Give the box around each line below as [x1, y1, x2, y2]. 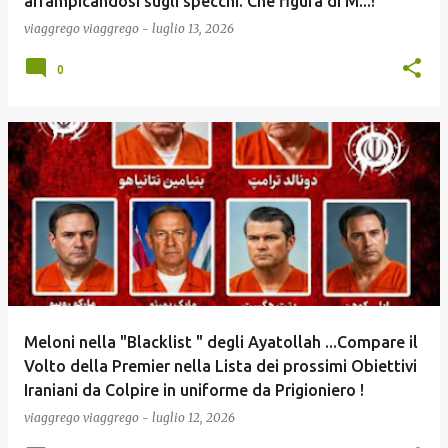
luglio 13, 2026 [152, 21, 234, 36]
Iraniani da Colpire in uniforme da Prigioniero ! [24, 381, 364, 399]
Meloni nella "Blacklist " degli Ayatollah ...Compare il [24, 333, 418, 351]
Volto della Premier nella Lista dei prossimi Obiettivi [24, 357, 417, 375]
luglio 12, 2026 [152, 410, 235, 425]
